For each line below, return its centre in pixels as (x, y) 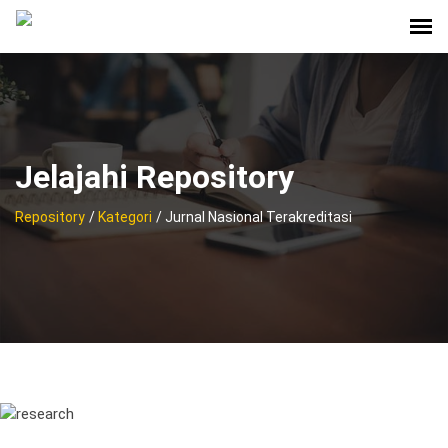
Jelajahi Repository (154, 177)
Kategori (125, 217)
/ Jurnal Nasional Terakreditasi (254, 217)
